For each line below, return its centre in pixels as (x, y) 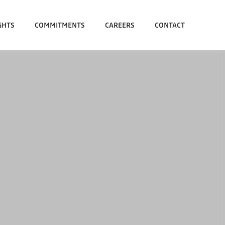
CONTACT (170, 25)
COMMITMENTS (60, 25)
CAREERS (120, 25)
